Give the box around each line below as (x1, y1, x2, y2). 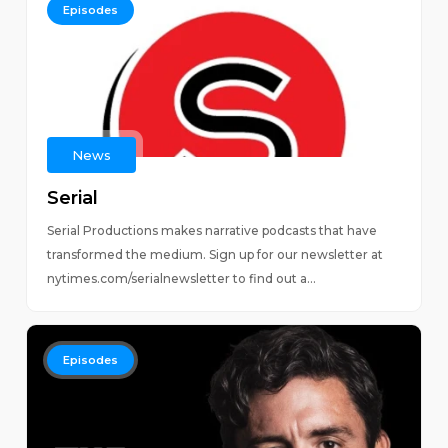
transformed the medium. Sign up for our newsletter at (46, 247, 383, 262)
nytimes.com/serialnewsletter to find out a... (46, 271, 316, 286)
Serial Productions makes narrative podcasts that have (46, 223, 377, 238)
